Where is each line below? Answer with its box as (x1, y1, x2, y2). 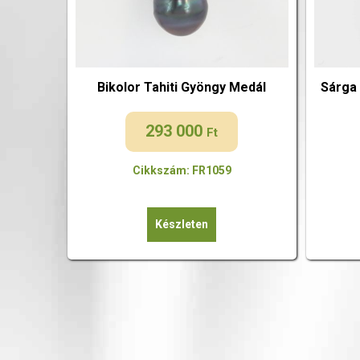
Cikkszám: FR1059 (132, 163, 231, 177)
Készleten (155, 217, 209, 231)
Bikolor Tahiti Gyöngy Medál (97, 80, 267, 96)
